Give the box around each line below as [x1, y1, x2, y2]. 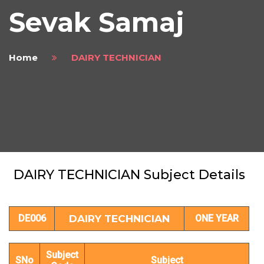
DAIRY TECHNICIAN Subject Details [13, 167, 245, 183]
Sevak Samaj [9, 6, 184, 39]
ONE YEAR [194, 213, 239, 225]
